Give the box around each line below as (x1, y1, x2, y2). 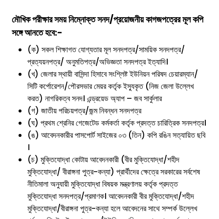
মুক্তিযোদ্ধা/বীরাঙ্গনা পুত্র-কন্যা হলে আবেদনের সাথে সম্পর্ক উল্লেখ (27, 203, 197, 215)
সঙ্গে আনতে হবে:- (12, 26, 63, 39)
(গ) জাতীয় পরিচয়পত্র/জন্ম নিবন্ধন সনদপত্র (27, 105, 141, 117)
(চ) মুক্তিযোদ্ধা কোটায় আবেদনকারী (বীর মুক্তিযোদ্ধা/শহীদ (27, 154, 179, 166)
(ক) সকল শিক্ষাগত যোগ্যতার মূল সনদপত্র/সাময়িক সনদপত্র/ (27, 44, 185, 56)
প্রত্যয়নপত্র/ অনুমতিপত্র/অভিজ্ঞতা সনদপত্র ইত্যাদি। (27, 56, 168, 68)
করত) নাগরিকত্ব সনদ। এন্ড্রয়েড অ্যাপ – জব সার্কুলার (27, 93, 162, 105)
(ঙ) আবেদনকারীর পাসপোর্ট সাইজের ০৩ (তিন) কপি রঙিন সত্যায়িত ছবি (27, 130, 205, 141)
